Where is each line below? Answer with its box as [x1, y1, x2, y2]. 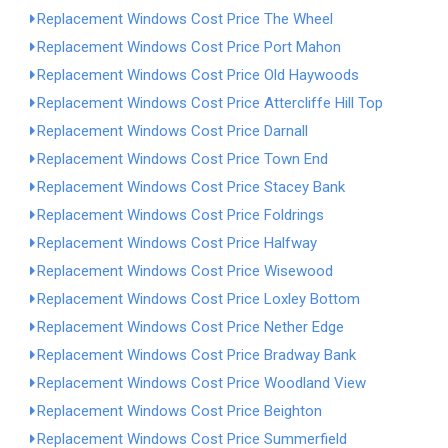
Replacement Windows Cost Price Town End [37, 150, 328, 168]
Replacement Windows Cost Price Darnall [37, 122, 308, 140]
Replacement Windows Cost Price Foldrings [37, 206, 324, 224]
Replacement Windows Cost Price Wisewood [37, 262, 333, 280]
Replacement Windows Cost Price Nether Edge [37, 318, 344, 336]
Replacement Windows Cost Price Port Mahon [37, 38, 341, 56]
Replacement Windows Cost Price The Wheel [37, 10, 333, 28]
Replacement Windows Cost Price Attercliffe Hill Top [37, 94, 383, 112]
